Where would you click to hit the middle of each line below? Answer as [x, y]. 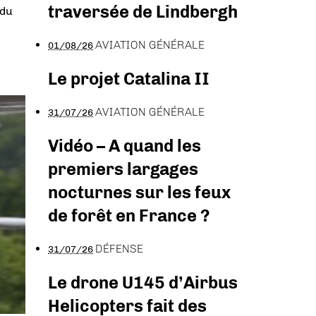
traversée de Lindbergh [143, 12]
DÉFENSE [119, 248]
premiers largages [123, 169]
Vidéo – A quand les [124, 145]
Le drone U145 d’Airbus [143, 282]
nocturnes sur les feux [139, 192]
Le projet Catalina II [129, 79]
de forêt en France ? [129, 215]
